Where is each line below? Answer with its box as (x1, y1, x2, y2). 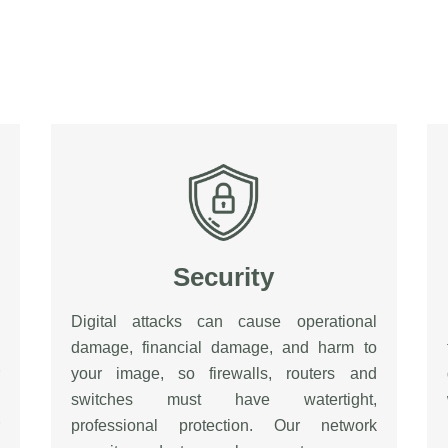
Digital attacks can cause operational (70, 312, 377, 330)
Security (173, 261, 275, 292)
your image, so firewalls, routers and (70, 364, 377, 382)
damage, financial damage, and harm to (70, 338, 377, 356)
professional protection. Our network (70, 416, 377, 434)
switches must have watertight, (70, 390, 377, 408)
